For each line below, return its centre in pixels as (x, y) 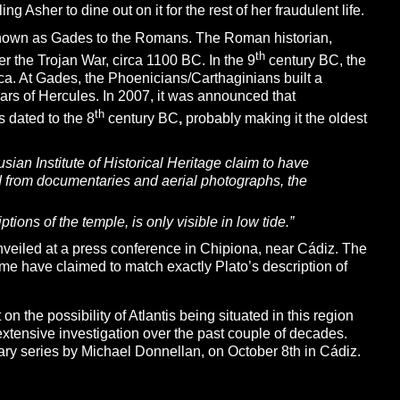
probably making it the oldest (276, 119)
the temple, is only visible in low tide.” (176, 221)
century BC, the (315, 60)
